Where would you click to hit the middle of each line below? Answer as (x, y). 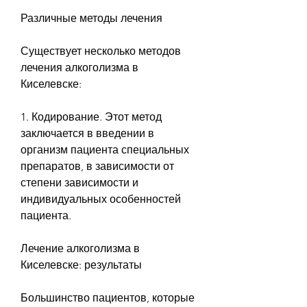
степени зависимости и (79, 182)
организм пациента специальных (105, 149)
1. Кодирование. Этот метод (91, 116)
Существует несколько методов (101, 51)
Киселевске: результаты (81, 265)
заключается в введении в (87, 133)
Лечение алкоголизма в (80, 248)
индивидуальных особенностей (101, 199)
